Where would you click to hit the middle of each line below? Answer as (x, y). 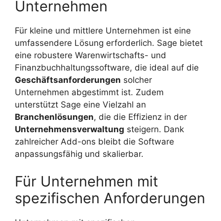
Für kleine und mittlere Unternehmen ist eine (103, 31)
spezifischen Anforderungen (110, 198)
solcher (136, 80)
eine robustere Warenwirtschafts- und (91, 55)
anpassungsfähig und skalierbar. (79, 154)
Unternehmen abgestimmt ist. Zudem (89, 92)
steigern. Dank (154, 129)
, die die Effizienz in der (140, 117)
